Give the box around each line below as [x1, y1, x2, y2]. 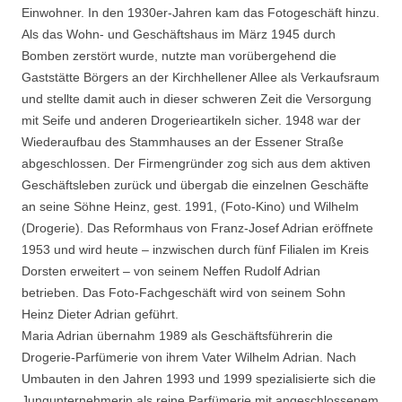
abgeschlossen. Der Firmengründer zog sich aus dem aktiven [22, 155, 371, 170]
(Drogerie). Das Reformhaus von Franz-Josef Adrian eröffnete [22, 220, 373, 235]
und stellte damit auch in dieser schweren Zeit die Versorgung [22, 91, 371, 106]
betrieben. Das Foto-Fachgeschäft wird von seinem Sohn [22, 284, 345, 300]
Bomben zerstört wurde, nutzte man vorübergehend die [22, 48, 336, 63]
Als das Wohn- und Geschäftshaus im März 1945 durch [22, 26, 336, 41]
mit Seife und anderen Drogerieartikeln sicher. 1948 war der [22, 112, 361, 127]
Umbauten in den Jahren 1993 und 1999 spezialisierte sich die [22, 371, 376, 386]
